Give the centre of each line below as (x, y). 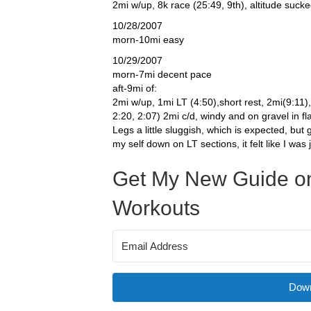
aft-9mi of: (135, 88)
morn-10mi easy (148, 40)
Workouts (156, 208)
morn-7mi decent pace (162, 74)
